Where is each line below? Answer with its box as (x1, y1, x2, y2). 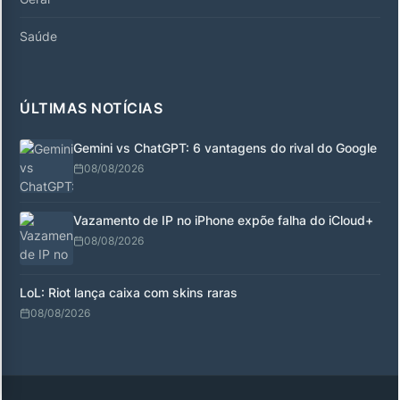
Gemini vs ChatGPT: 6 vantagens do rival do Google (73, 139, 377, 155)
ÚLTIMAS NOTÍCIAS (20, 98, 162, 117)
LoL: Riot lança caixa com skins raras (20, 284, 237, 300)
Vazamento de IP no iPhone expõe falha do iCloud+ (73, 212, 373, 228)
